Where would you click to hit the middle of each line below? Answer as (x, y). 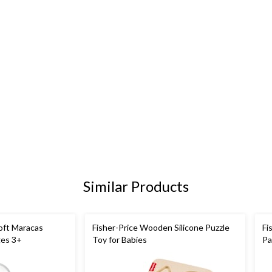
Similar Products (136, 186)
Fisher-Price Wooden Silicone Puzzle (161, 228)
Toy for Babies (120, 240)
